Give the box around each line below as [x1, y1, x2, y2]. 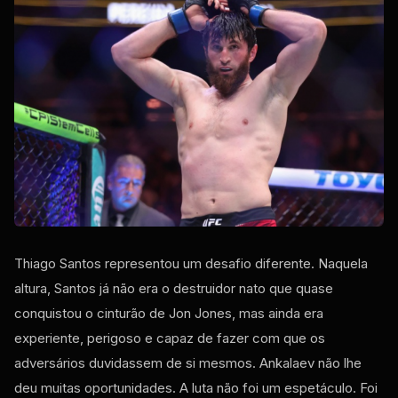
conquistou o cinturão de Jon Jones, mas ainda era [14, 305, 323, 322]
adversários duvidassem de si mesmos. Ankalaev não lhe [14, 354, 362, 372]
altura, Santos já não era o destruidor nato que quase [14, 280, 333, 298]
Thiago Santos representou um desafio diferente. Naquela [14, 255, 368, 273]
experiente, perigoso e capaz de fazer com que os [14, 330, 325, 347]
